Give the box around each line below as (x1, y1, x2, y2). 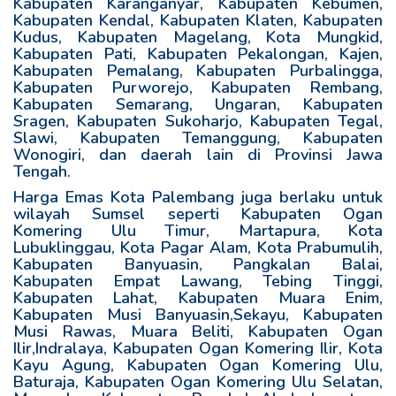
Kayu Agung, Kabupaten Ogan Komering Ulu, (13, 354, 383, 376)
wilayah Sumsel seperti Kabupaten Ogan (13, 203, 383, 225)
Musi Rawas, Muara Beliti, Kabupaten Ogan (13, 321, 383, 342)
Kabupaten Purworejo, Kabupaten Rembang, (13, 77, 383, 98)
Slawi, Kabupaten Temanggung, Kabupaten (13, 127, 383, 148)
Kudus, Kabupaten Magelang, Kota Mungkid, (13, 27, 383, 48)
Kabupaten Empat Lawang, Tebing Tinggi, (13, 270, 383, 292)
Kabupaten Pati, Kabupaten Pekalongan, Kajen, (13, 43, 383, 65)
